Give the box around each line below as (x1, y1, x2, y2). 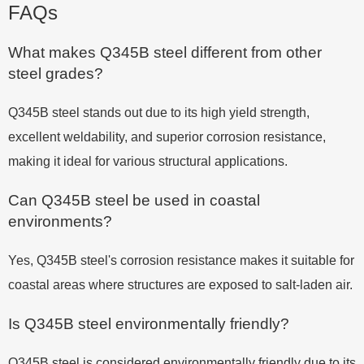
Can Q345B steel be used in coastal (8, 191, 260, 209)
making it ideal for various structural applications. (8, 154, 288, 168)
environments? (8, 212, 112, 230)
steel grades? (8, 64, 103, 82)
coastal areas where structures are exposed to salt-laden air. (8, 277, 353, 292)
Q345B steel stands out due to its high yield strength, (8, 105, 310, 119)
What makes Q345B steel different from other (8, 43, 322, 61)
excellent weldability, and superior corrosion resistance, (8, 129, 326, 144)
